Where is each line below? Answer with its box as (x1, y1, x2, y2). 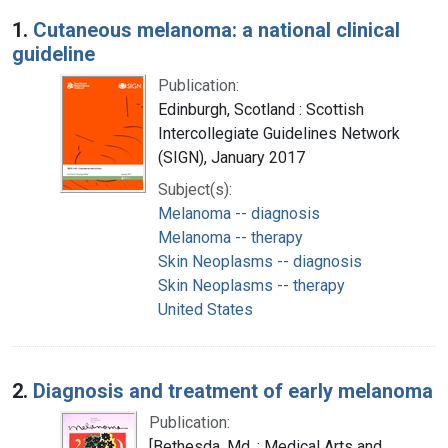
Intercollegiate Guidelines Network (158, 123, 400, 143)
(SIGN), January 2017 (158, 147, 305, 167)
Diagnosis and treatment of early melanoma (33, 378, 433, 403)
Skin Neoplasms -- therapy (158, 275, 345, 295)
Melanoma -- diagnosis (158, 203, 320, 223)
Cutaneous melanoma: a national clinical (33, 17, 400, 42)
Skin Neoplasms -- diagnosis (158, 251, 362, 271)
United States (158, 299, 253, 319)
